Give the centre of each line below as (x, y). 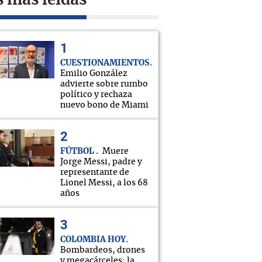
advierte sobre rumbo (104, 84)
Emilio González (94, 74)
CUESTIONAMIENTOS (105, 63)
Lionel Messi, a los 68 (104, 183)
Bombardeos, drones (103, 250)
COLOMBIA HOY (93, 240)
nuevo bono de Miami (104, 105)
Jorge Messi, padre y (101, 162)
